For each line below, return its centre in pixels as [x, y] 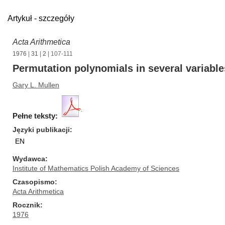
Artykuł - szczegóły [41, 18]
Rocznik [26, 205]
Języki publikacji [41, 130]
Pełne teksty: [35, 116]
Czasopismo [34, 182]
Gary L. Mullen [36, 85]
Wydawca [29, 159]
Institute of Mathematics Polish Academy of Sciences [96, 168]
